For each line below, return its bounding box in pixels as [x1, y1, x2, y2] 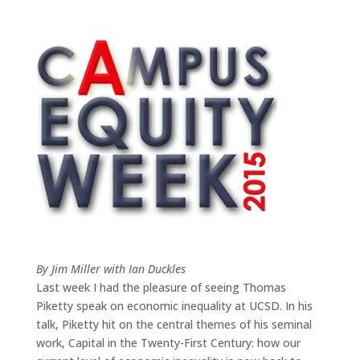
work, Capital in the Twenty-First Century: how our [35, 334, 301, 350]
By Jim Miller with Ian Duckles [35, 260, 189, 276]
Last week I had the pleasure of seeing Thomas [35, 279, 286, 295]
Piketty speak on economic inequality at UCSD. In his [35, 297, 313, 313]
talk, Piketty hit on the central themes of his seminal [35, 316, 312, 332]
